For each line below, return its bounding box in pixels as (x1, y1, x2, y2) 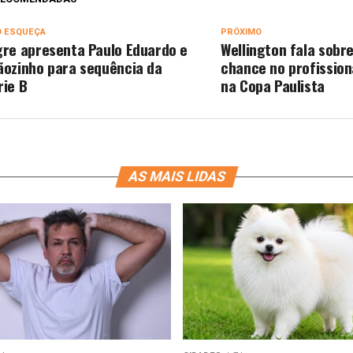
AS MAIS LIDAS (125, 169, 228, 184)
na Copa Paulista (221, 74, 325, 97)
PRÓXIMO (221, 27, 262, 37)
